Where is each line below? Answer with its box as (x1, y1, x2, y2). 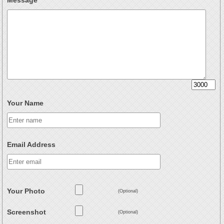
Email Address (7, 140, 56, 149)
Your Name (7, 99, 44, 107)
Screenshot (7, 208, 46, 216)
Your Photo (7, 187, 45, 195)
